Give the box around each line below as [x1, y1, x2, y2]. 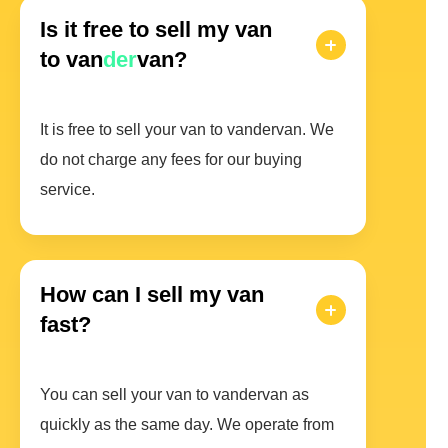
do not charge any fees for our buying [40, 151, 302, 169]
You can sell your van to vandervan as [40, 386, 309, 404]
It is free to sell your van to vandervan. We [40, 121, 334, 139]
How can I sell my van [40, 282, 264, 308]
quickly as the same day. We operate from [40, 416, 334, 434]
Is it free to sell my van [40, 17, 272, 43]
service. [40, 181, 95, 199]
